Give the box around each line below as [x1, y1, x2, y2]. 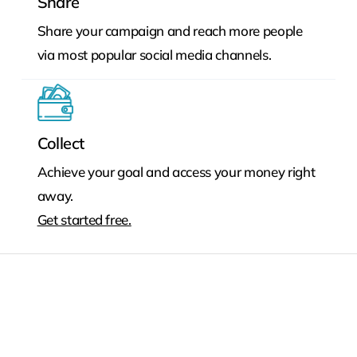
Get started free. [37, 210, 131, 228]
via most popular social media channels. [37, 46, 272, 64]
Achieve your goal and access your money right [37, 163, 316, 180]
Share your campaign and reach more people [37, 22, 303, 40]
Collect [37, 132, 84, 153]
